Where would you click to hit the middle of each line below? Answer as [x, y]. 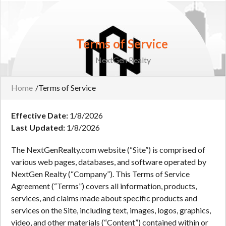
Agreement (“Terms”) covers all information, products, [104, 186]
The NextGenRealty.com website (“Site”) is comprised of [108, 150]
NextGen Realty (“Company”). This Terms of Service [100, 174]
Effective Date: [40, 115]
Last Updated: [38, 127]
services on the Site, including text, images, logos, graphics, [111, 210]
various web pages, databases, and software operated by [109, 162]
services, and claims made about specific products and [104, 198]
